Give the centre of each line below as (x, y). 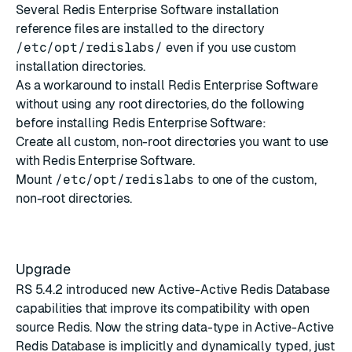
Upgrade (45, 269)
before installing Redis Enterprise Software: (141, 123)
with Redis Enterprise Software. (106, 161)
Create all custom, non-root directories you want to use (172, 142)
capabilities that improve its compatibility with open (163, 308)
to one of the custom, (255, 180)
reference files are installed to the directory (140, 29)
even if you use (208, 48)
